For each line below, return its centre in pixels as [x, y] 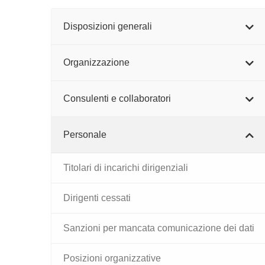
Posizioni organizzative [112, 258]
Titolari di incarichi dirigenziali [126, 168]
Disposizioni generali [108, 26]
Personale [85, 135]
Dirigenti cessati [97, 198]
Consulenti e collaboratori [117, 98]
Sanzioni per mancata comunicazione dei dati [159, 228]
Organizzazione [96, 62]
